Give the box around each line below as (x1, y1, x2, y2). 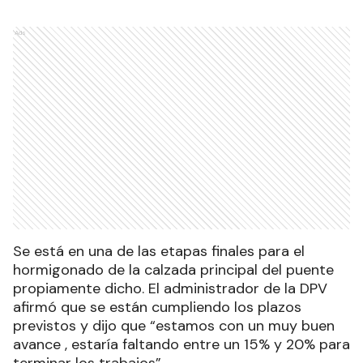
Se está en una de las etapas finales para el (13, 241, 305, 261)
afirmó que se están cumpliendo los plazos (13, 297, 301, 317)
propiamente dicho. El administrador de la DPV (13, 278, 327, 298)
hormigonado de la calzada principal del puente (13, 259, 334, 280)
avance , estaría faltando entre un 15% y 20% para (13, 334, 350, 354)
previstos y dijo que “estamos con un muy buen (13, 315, 335, 335)
